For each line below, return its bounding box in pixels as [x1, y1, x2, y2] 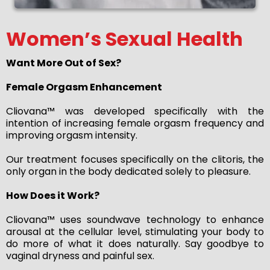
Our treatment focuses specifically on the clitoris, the [6, 152, 264, 166]
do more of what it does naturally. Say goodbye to [6, 236, 264, 251]
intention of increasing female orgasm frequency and [6, 116, 264, 130]
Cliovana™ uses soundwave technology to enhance [6, 212, 264, 227]
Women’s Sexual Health [6, 25, 243, 52]
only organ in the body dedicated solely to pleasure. [6, 164, 251, 178]
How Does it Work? [6, 188, 99, 202]
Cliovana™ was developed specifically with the [6, 104, 264, 118]
